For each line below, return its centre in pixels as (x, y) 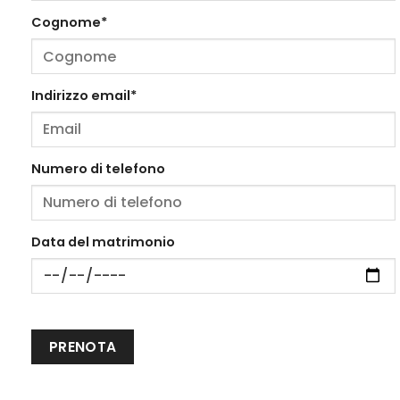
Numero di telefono (98, 168)
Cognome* (69, 23)
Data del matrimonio (103, 242)
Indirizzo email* (84, 96)
